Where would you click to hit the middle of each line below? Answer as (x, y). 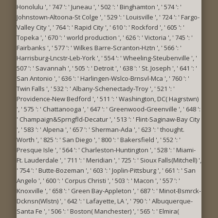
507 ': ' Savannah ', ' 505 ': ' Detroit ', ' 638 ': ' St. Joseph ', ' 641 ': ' (107, 68)
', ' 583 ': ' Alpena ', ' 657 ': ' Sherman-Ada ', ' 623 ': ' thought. (100, 129)
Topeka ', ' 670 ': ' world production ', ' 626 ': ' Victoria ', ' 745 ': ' (105, 37)
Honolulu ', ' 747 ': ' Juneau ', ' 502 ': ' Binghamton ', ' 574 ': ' (99, 7)
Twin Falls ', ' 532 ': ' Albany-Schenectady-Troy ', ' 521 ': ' (96, 88)
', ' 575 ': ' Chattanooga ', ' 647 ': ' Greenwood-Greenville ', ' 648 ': (109, 109)
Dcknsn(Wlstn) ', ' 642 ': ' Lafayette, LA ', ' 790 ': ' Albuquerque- (105, 201)
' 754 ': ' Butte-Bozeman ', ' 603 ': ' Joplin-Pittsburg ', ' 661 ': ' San (106, 170)
